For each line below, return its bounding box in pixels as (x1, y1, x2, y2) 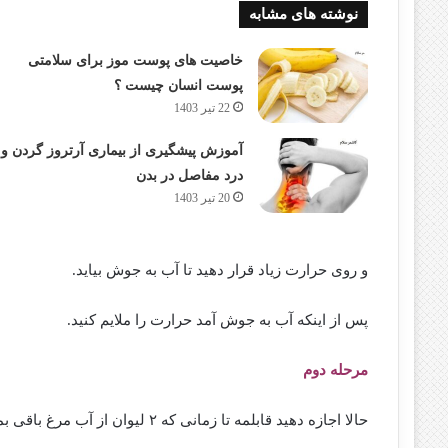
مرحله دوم (303, 361, 369, 378)
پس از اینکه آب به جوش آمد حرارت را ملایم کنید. (67, 311, 369, 328)
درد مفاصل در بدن (135, 167, 243, 183)
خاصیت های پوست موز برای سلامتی (27, 52, 243, 68)
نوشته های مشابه (249, 5, 359, 22)
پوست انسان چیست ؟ (113, 77, 243, 93)
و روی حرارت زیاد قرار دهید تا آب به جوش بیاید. (72, 261, 369, 278)
